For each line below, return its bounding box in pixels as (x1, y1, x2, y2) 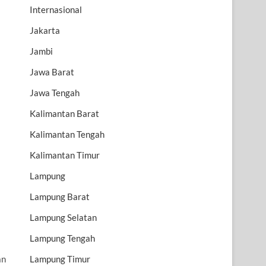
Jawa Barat (30, 66, 74, 78)
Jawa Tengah (30, 87, 80, 99)
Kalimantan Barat (30, 108, 99, 119)
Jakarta (30, 25, 60, 36)
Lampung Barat (30, 191, 90, 202)
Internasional (30, 4, 82, 15)
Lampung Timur (30, 254, 90, 265)
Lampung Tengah (30, 233, 95, 244)
